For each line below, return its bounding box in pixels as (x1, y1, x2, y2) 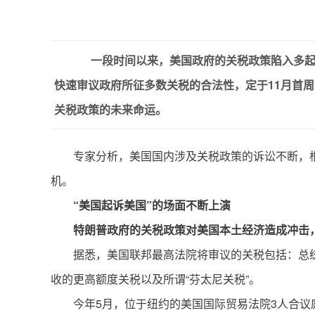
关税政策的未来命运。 (54, 101, 167, 117)
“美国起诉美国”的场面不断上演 (73, 197, 231, 213)
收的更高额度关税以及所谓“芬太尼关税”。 (51, 271, 260, 287)
